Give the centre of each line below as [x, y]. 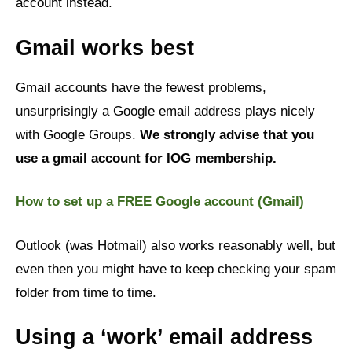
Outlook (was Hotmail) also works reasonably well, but [176, 245]
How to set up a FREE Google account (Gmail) [160, 202]
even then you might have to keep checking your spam [176, 269]
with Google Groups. [78, 134]
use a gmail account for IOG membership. [146, 158]
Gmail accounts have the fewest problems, [141, 87]
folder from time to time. [86, 292]
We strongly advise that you [227, 134]
